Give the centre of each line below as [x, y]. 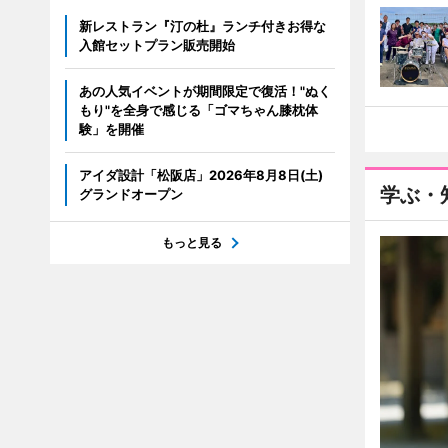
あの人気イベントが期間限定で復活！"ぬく [204, 91]
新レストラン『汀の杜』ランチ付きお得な [202, 26]
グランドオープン [130, 194]
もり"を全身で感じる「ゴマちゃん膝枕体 [198, 110]
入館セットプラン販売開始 [156, 45]
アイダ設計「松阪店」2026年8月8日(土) [200, 175]
